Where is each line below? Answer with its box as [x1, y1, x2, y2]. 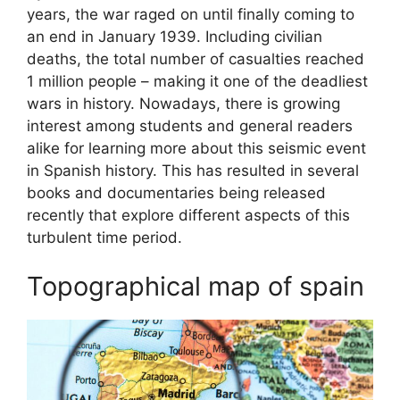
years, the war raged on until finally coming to [27, 4, 354, 23]
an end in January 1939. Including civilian [27, 27, 322, 46]
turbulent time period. [27, 228, 182, 246]
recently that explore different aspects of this [27, 205, 350, 224]
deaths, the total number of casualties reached [27, 49, 364, 68]
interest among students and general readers [27, 116, 353, 135]
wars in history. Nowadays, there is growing [27, 94, 340, 112]
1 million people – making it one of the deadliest [27, 71, 368, 90]
